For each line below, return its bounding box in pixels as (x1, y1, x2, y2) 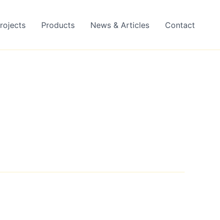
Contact (165, 20, 195, 30)
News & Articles (90, 20, 149, 30)
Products (41, 20, 75, 30)
